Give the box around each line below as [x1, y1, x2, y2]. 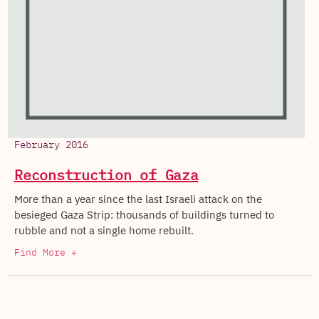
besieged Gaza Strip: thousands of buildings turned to [14, 206, 274, 223]
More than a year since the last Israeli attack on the [14, 191, 262, 207]
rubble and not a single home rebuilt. [14, 222, 194, 239]
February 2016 [14, 140, 88, 150]
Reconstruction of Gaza [14, 168, 199, 183]
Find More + [14, 248, 77, 258]
